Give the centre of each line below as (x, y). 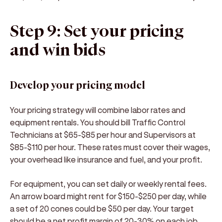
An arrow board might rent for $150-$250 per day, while (108, 196)
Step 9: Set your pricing (97, 32)
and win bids (58, 51)
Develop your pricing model (78, 85)
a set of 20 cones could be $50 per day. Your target (102, 208)
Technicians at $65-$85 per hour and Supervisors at (103, 135)
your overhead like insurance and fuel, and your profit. (106, 159)
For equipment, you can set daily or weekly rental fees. (108, 184)
